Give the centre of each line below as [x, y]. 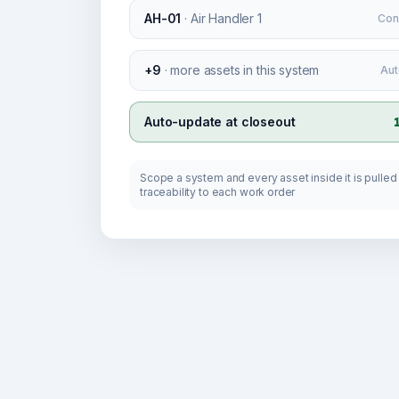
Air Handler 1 [226, 18]
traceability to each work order [218, 192]
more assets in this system [245, 70]
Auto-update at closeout [220, 122]
